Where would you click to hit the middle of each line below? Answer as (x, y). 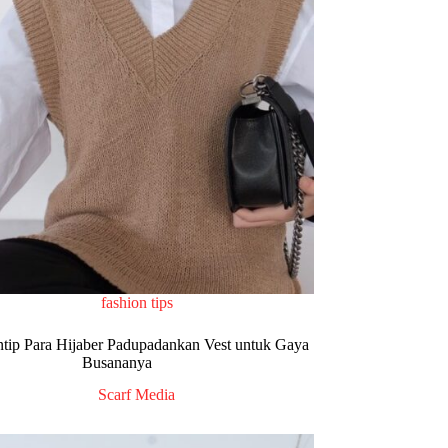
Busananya (116, 362)
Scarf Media (137, 395)
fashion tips (136, 302)
